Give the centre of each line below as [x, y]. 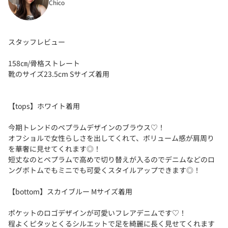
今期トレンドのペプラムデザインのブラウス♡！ [87, 127]
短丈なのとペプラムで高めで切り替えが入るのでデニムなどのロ [111, 159]
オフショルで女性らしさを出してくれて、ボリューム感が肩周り [111, 138]
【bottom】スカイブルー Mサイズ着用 [70, 191]
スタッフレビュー [37, 41]
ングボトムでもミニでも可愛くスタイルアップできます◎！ [104, 170]
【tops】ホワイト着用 [44, 106]
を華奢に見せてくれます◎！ [54, 148]
